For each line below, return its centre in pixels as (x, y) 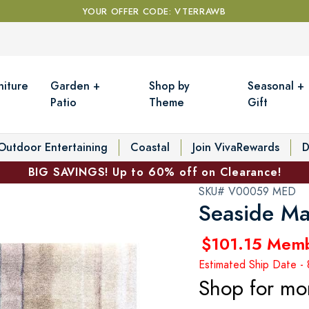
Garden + (76, 86)
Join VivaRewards (236, 147)
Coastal (150, 147)
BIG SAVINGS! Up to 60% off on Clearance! (154, 172)
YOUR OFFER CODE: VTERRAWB (154, 12)
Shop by (170, 86)
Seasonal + (276, 86)
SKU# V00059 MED (247, 191)
